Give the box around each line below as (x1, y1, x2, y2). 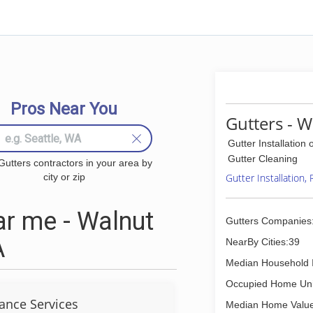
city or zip (43, 171, 85, 182)
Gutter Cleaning (228, 153, 298, 164)
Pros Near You (10, 99, 117, 119)
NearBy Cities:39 (226, 236, 300, 247)
